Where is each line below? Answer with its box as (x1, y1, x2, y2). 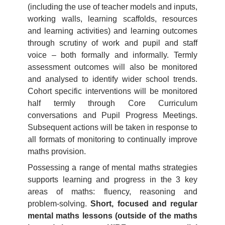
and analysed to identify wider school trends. (28, 75, 197, 83)
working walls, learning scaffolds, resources (28, 15, 197, 23)
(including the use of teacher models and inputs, (28, 3, 197, 11)
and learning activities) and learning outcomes (28, 27, 197, 35)
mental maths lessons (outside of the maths (28, 211, 197, 220)
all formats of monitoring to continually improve (28, 135, 197, 144)
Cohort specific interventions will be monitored (28, 87, 197, 95)
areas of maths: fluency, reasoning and (28, 187, 197, 196)
